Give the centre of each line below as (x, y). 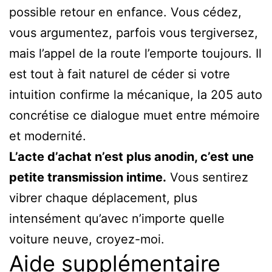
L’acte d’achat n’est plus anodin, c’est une (131, 156)
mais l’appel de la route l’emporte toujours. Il (135, 53)
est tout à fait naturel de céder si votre (120, 74)
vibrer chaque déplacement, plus (103, 198)
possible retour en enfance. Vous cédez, (125, 12)
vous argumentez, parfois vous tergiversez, (134, 32)
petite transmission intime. (88, 177)
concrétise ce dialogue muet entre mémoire (134, 115)
